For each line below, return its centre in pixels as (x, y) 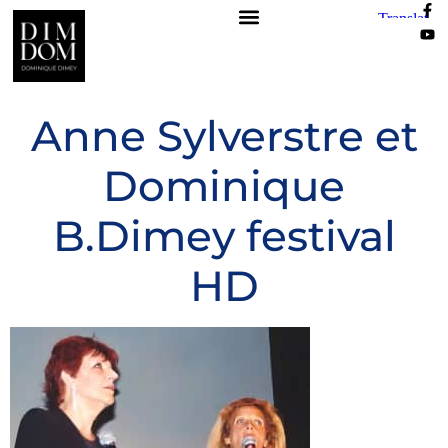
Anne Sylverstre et (224, 136)
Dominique (224, 186)
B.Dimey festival (224, 236)
